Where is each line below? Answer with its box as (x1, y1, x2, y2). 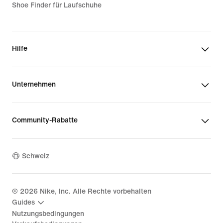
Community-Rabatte (12, 116, 78, 124)
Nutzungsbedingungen (12, 210, 84, 218)
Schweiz (22, 152, 49, 160)
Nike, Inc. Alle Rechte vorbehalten (38, 187, 151, 195)
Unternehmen (12, 80, 56, 88)
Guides (12, 199, 35, 207)
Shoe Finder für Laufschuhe (12, 1, 102, 9)
